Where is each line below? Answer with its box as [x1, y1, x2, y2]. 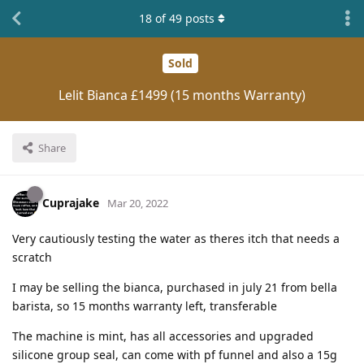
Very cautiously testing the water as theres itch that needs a [12, 230, 340, 246]
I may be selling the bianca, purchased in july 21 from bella [12, 279, 337, 295]
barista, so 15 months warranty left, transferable [12, 297, 277, 314]
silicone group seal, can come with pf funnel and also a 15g [12, 346, 337, 362]
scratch [12, 249, 52, 265]
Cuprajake [42, 194, 99, 210]
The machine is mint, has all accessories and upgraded [12, 327, 314, 344]
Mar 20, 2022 [107, 195, 168, 210]
